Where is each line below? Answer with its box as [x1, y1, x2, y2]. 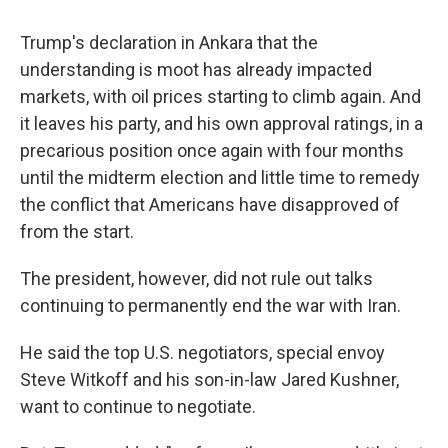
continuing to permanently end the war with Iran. [20, 295, 401, 316]
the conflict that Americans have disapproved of [20, 194, 400, 215]
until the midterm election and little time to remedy [20, 167, 420, 188]
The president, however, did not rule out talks [20, 268, 373, 289]
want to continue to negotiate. [20, 396, 256, 417]
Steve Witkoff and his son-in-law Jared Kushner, [20, 369, 399, 390]
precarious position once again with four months [20, 140, 404, 161]
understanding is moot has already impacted [20, 59, 372, 80]
